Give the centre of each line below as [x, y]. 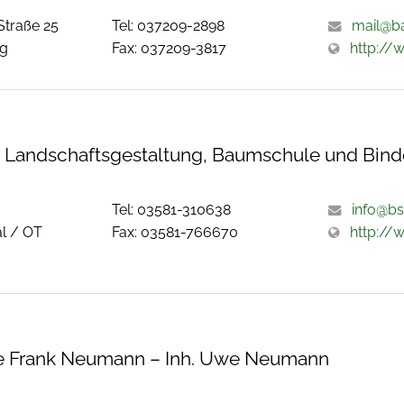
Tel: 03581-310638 [172, 210]
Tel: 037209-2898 [169, 26]
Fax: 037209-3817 [170, 48]
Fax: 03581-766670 [175, 233]
